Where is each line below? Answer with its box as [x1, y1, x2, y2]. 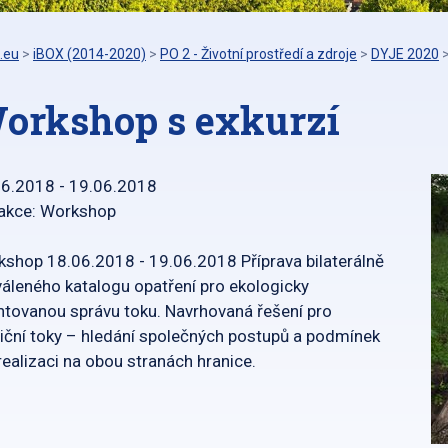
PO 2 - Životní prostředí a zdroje [160, 46, 357, 62]
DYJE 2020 [371, 46, 439, 62]
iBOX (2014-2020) [33, 46, 146, 62]
